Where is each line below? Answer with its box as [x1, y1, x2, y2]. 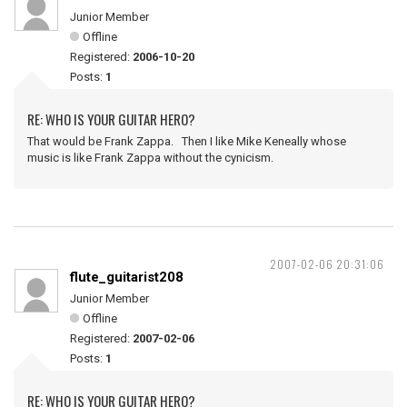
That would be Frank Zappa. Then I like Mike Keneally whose [27, 134, 346, 148]
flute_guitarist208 [70, 269, 184, 285]
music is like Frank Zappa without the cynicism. [27, 151, 273, 164]
